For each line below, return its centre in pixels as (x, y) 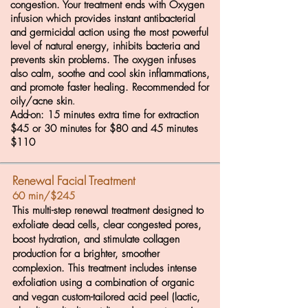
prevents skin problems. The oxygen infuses (103, 60)
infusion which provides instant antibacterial (103, 19)
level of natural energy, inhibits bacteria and (105, 46)
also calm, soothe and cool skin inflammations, (110, 74)
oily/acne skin (41, 101)
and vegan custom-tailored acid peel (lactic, (106, 297)
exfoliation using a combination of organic (103, 283)
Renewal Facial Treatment (74, 180)
